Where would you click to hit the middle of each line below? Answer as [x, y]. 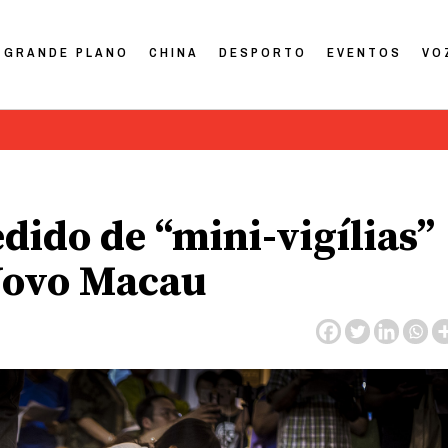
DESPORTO [263, 52]
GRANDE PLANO [67, 52]
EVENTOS [365, 52]
